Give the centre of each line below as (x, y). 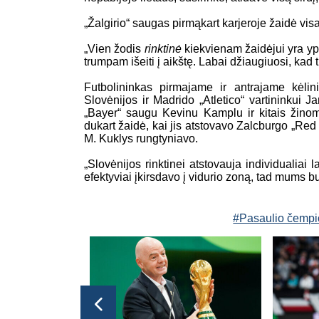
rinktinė (164, 48)
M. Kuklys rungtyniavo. (141, 138)
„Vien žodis (114, 48)
